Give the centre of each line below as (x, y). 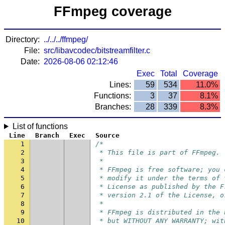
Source (107, 135)
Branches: (113, 107)
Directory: (23, 39)
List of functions (40, 126)
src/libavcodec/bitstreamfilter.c (97, 50)
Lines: (120, 85)
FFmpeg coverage (113, 12)
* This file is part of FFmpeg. (158, 152)
